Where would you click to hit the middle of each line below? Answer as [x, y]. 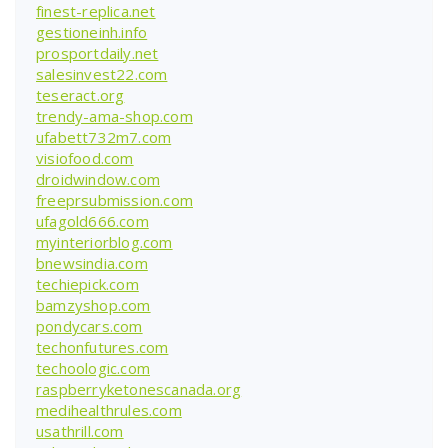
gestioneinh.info [92, 31]
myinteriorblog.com [104, 241]
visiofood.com [85, 157]
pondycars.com [89, 325]
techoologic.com [93, 367]
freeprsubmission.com [114, 199]
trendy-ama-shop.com [114, 115]
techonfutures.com [102, 346]
